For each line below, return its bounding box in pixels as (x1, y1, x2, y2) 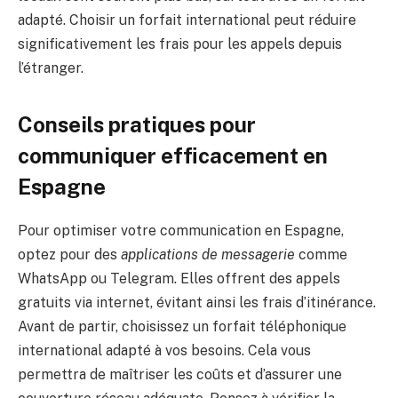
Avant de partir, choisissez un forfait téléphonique (18, 317, 346, 335)
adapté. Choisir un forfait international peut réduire (18, 12, 356, 29)
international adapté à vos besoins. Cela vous (18, 341, 311, 359)
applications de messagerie (121, 245, 295, 263)
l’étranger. (18, 60, 84, 77)
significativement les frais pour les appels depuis (18, 36, 342, 53)
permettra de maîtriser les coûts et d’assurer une (18, 365, 342, 383)
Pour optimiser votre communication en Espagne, (18, 221, 344, 239)
